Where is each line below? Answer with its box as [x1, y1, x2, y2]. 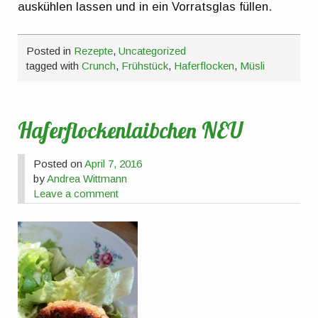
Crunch [82, 59, 116, 72]
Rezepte [74, 44, 114, 57]
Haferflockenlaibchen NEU [18, 117, 243, 145]
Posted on [33, 157, 85, 170]
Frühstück [121, 59, 169, 72]
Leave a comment [33, 187, 119, 199]
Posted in [26, 44, 75, 57]
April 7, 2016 [84, 157, 143, 170]
